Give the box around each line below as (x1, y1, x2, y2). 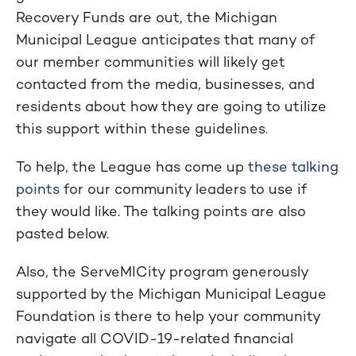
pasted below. (16, 224, 109, 242)
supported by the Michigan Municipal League (16, 284, 327, 303)
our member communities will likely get (16, 52, 285, 71)
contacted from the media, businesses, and (16, 75, 315, 93)
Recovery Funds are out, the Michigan (16, 8, 277, 26)
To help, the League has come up (16, 157, 244, 176)
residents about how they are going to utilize (16, 97, 327, 115)
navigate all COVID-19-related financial (16, 329, 293, 347)
